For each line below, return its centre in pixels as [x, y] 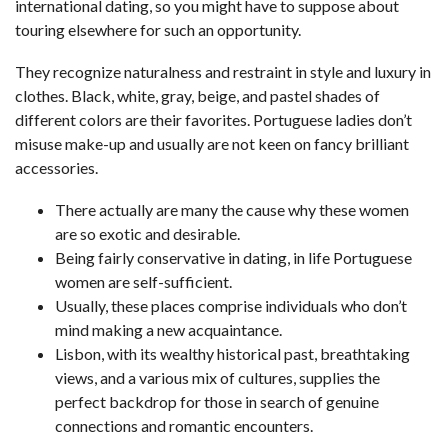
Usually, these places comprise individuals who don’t [231, 305]
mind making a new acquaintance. [168, 329]
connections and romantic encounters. [184, 425]
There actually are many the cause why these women [232, 209]
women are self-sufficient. [143, 281]
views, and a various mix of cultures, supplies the [217, 377]
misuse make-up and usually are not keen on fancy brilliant [212, 143]
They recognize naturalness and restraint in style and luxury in [223, 71]
